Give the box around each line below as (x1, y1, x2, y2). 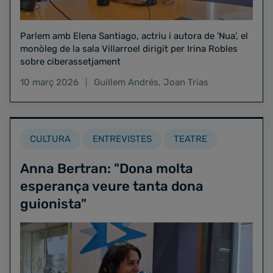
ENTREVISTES (93, 133, 152, 144)
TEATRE (174, 133, 207, 144)
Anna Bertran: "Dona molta (20, 160, 193, 177)
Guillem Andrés (94, 76, 158, 88)
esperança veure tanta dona (20, 177, 204, 194)
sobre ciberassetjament (20, 55, 121, 67)
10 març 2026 (20, 76, 79, 88)
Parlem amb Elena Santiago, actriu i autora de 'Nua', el (20, 30, 217, 41)
